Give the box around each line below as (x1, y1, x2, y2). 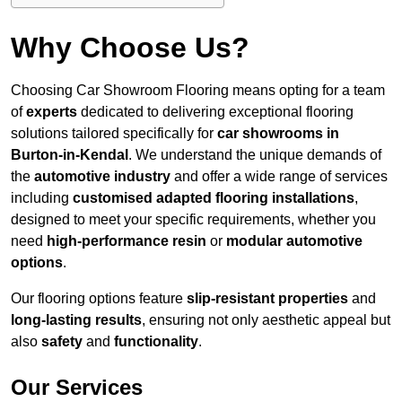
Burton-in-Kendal (11, 147, 128, 163)
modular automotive (226, 233, 363, 249)
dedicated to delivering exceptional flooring (77, 104, 354, 120)
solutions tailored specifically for (11, 126, 217, 142)
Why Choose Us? (11, 31, 249, 65)
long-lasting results (11, 312, 142, 328)
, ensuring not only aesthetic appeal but (142, 312, 390, 328)
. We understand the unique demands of (128, 147, 381, 163)
